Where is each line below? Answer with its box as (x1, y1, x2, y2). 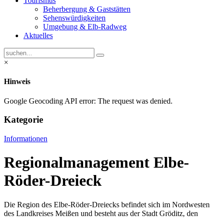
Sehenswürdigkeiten (43, 14, 106, 22)
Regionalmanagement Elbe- (4, 153, 189, 172)
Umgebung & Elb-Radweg (43, 22, 127, 31)
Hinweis (4, 77, 30, 86)
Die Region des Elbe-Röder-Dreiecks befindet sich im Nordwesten (4, 200, 210, 209)
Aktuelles (23, 31, 53, 40)
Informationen (4, 134, 47, 143)
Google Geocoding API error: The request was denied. (4, 96, 173, 105)
